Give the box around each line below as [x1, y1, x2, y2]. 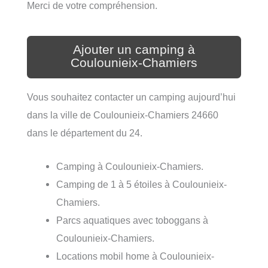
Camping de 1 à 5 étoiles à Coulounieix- [56, 179, 227, 190]
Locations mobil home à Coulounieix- [56, 251, 215, 262]
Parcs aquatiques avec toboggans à [56, 215, 209, 226]
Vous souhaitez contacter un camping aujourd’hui [27, 91, 236, 102]
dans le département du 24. [27, 127, 142, 138]
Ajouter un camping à [73, 42, 195, 57]
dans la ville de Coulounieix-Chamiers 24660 [27, 109, 218, 120]
